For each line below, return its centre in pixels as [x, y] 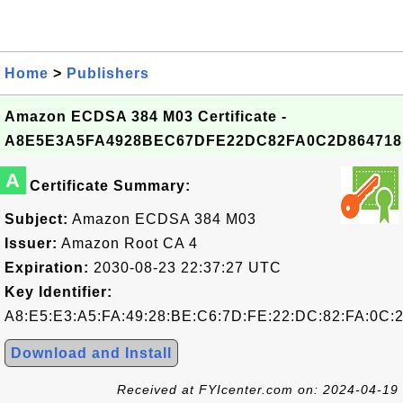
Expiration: [47, 268]
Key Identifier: [58, 292]
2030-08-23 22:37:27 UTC [185, 268]
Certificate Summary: [110, 186]
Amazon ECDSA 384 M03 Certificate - [146, 116]
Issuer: [31, 243]
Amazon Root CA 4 [128, 243]
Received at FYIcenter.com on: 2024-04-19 [258, 390]
